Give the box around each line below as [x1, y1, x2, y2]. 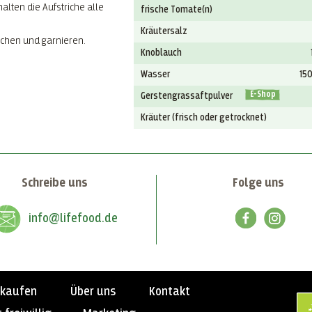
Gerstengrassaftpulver [141, 91, 233, 101]
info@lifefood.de [29, 212, 118, 225]
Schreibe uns [21, 176, 88, 189]
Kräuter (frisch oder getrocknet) [141, 112, 267, 123]
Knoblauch [141, 47, 182, 58]
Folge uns [232, 176, 284, 189]
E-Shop [249, 90, 276, 99]
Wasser [141, 69, 171, 79]
